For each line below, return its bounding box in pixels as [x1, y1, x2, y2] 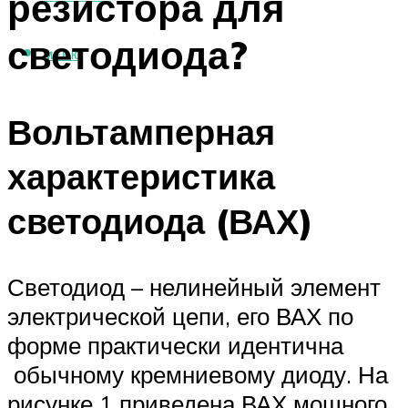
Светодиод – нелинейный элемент [7, 272, 381, 302]
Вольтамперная [7, 109, 275, 155]
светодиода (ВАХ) [7, 199, 313, 244]
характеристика [7, 154, 275, 199]
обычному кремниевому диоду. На [7, 360, 388, 390]
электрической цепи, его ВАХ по [7, 301, 353, 331]
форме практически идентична [7, 331, 343, 361]
